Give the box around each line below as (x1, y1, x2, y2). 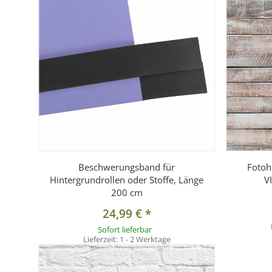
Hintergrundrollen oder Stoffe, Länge (50, 174, 204, 186)
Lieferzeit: (83, 234, 120, 245)
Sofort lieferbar (97, 224, 152, 236)
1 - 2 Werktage (119, 234, 171, 245)
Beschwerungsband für (78, 161, 175, 174)
